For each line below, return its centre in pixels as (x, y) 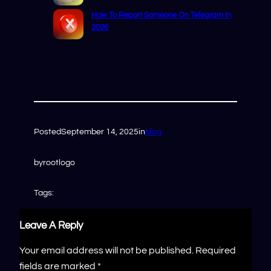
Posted (47, 132)
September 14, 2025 (100, 132)
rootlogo (59, 162)
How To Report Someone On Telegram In (161, 15)
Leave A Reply (51, 225)
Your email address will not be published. (106, 250)
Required (216, 250)
